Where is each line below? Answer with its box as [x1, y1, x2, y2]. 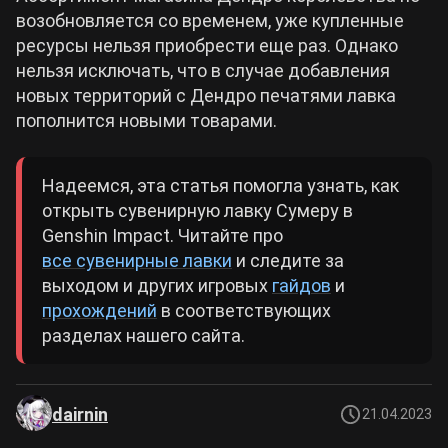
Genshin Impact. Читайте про [42, 224, 283, 246]
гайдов [272, 274, 331, 296]
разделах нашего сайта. [42, 324, 245, 346]
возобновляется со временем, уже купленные [16, 9, 404, 31]
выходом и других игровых [42, 274, 272, 296]
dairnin [52, 403, 108, 425]
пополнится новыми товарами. [16, 109, 277, 131]
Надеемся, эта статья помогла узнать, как [42, 174, 399, 196]
